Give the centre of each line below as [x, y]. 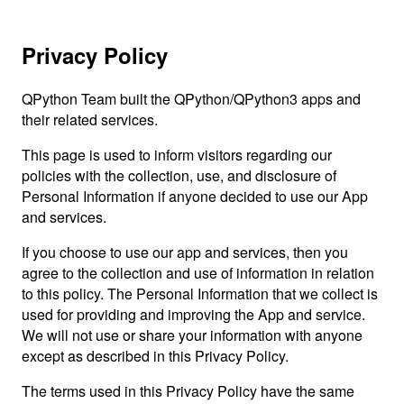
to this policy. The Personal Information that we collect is [200, 293]
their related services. [90, 119]
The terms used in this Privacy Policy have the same [188, 390]
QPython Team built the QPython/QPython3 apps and [191, 98]
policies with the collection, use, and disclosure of [179, 175]
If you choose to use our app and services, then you [185, 252]
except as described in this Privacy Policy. [155, 355]
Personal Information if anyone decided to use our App [195, 196]
